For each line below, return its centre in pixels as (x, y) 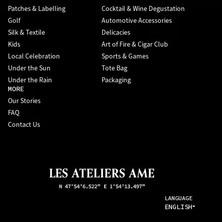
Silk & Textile (27, 32)
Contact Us (24, 124)
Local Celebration (34, 56)
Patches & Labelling (37, 8)
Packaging (116, 80)
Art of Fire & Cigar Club (135, 44)
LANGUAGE (178, 198)
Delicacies (116, 32)
